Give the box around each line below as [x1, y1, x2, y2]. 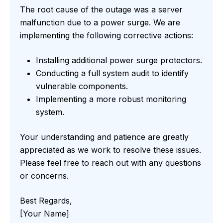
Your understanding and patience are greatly [20, 132, 189, 142]
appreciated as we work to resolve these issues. [20, 145, 201, 155]
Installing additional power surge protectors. [36, 55, 202, 66]
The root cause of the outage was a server [20, 4, 183, 15]
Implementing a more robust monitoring [36, 94, 186, 105]
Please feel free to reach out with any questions [20, 158, 201, 168]
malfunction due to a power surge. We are [20, 17, 180, 28]
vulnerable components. [36, 81, 128, 92]
